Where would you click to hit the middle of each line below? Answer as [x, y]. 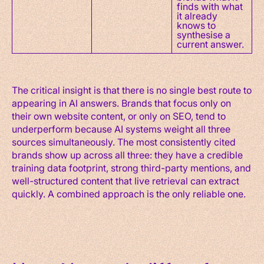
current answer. [210, 44]
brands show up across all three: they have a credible [127, 154]
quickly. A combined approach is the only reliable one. [129, 193]
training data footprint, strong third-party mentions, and [131, 167]
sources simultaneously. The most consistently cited [124, 141]
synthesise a [204, 34]
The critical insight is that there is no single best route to [132, 90]
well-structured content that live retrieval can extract [126, 180]
